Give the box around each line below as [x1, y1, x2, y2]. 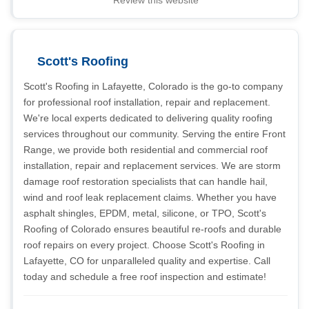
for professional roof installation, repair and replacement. [23, 97, 270, 108]
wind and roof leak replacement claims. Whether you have [23, 192, 277, 203]
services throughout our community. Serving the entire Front [23, 128, 286, 139]
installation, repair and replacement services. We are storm [23, 160, 281, 171]
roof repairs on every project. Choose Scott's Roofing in [23, 239, 265, 250]
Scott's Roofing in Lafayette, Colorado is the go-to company [23, 81, 283, 92]
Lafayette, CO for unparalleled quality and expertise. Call [23, 255, 270, 266]
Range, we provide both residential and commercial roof [23, 144, 268, 155]
